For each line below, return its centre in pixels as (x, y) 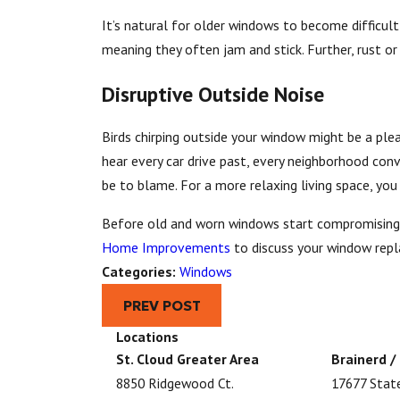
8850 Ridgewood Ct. (175, 383)
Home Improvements (167, 247)
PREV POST (162, 305)
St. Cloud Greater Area (187, 359)
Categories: (141, 271)
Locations (147, 337)
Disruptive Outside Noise (213, 93)
